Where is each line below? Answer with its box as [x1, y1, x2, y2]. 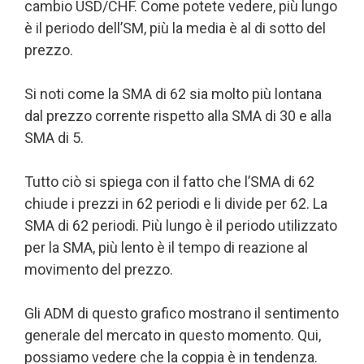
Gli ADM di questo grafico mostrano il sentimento [24, 304, 339, 322]
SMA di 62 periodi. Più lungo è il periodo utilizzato [24, 216, 337, 234]
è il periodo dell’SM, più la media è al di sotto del [24, 19, 326, 37]
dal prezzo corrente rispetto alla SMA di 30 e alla [24, 106, 331, 124]
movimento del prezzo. [24, 260, 173, 278]
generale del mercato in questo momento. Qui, [24, 326, 321, 344]
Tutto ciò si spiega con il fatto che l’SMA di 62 [24, 172, 314, 190]
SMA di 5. [24, 128, 84, 146]
